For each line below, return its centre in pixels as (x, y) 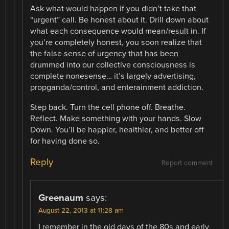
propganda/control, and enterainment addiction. (117, 88)
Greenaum (61, 198)
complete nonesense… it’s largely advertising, (113, 76)
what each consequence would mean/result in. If (118, 31)
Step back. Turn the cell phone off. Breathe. (108, 107)
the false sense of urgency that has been (105, 54)
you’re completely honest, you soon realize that (116, 43)
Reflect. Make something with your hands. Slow (116, 118)
